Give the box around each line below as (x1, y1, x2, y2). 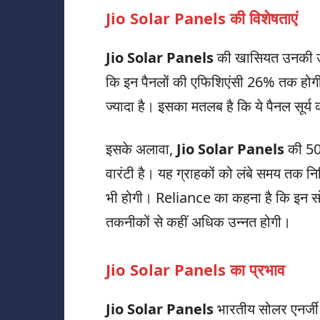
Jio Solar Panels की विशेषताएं (106, 7, 298, 29)
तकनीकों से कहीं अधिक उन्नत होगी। (106, 212, 291, 232)
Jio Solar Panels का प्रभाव (106, 259, 285, 281)
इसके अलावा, (106, 139, 176, 159)
